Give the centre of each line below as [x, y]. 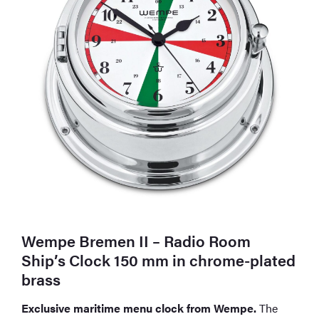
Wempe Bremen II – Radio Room [136, 240]
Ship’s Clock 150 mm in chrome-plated [159, 259]
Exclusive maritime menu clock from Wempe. [139, 308]
